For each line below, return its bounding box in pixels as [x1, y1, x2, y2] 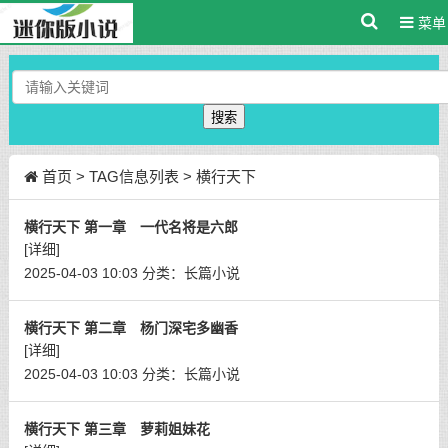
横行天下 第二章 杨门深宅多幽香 [23, 320, 238, 336]
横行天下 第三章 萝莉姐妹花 [23, 421, 210, 437]
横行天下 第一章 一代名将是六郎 [23, 219, 238, 235]
